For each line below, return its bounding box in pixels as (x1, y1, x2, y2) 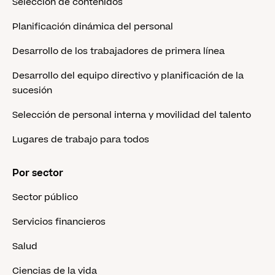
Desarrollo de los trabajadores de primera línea (12, 45, 225, 58)
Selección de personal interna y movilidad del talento (12, 109, 251, 122)
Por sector (12, 166, 63, 180)
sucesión (12, 84, 52, 97)
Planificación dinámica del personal (12, 20, 173, 33)
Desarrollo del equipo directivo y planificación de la (12, 69, 244, 82)
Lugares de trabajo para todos (12, 133, 149, 146)
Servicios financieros (12, 215, 106, 228)
